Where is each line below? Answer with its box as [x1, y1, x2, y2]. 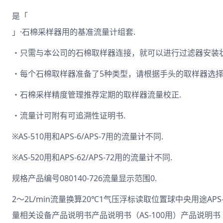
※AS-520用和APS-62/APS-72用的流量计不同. [12, 152, 172, 163]
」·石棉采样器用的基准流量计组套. [12, 26, 135, 37]
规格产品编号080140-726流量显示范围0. [12, 173, 157, 184]
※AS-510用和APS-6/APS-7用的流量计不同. [12, 131, 163, 142]
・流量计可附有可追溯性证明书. [12, 110, 125, 121]
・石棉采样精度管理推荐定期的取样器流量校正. [12, 89, 181, 100]
